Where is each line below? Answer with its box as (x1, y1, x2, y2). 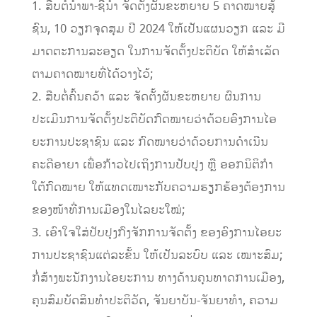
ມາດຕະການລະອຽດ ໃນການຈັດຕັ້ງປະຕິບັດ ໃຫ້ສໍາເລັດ (31, 43, 279, 61)
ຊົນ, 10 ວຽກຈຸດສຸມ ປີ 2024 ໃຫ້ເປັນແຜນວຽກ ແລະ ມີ (31, 21, 285, 38)
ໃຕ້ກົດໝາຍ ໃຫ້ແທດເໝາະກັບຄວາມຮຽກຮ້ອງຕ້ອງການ (31, 179, 285, 197)
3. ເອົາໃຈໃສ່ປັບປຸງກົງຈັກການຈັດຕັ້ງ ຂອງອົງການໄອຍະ (31, 224, 282, 242)
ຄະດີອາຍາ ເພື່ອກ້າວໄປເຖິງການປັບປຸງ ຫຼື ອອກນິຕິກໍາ (31, 156, 273, 174)
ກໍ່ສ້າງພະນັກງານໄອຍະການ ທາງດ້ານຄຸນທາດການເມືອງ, (31, 270, 284, 287)
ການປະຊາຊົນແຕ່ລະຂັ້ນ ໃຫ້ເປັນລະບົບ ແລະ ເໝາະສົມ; (31, 247, 283, 265)
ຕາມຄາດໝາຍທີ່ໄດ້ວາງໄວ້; (31, 66, 154, 83)
